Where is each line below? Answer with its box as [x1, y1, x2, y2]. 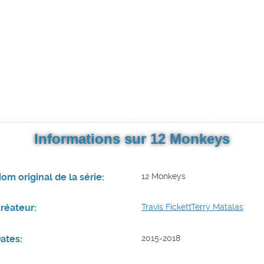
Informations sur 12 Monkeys [34, 130, 230, 147]
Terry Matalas [191, 202, 243, 212]
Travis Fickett [141, 202, 191, 212]
